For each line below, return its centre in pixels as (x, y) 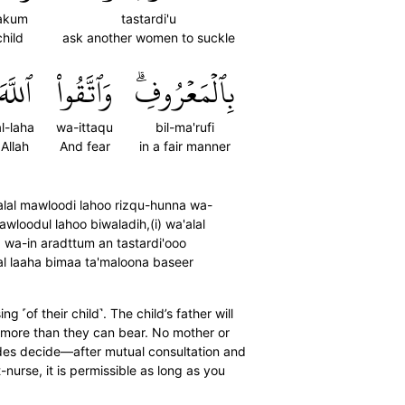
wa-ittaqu (85, 127)
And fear (85, 146)
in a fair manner (185, 146)
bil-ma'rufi (185, 127)
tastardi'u (149, 19)
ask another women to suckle (149, 38)
